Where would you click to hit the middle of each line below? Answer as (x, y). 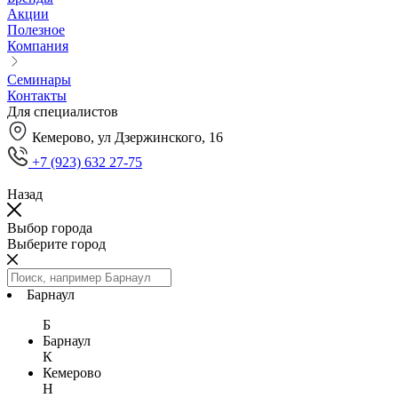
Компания (38, 46)
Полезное (36, 30)
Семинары (39, 80)
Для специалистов (63, 112)
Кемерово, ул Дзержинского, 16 (127, 138)
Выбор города (50, 228)
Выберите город (56, 244)
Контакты (37, 96)
